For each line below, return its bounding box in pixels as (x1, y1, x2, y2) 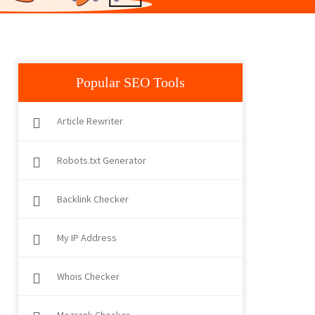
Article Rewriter (57, 115, 123, 127)
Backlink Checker (57, 193, 129, 205)
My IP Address (57, 231, 117, 244)
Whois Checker (57, 270, 120, 283)
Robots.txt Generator (57, 154, 146, 167)
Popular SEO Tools (76, 75, 185, 90)
